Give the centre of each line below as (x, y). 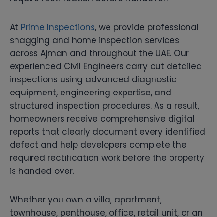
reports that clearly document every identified (108, 132)
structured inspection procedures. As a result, (104, 105)
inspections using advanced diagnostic (93, 79)
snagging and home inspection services (94, 40)
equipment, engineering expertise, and (91, 92)
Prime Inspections (58, 27)
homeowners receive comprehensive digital (102, 118)
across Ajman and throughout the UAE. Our (99, 53)
